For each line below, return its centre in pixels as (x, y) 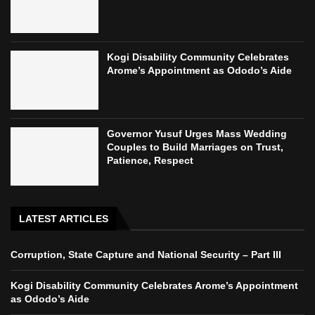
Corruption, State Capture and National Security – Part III (146, 255)
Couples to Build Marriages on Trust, (195, 147)
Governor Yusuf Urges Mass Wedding (197, 133)
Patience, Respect (150, 160)
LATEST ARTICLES (64, 219)
